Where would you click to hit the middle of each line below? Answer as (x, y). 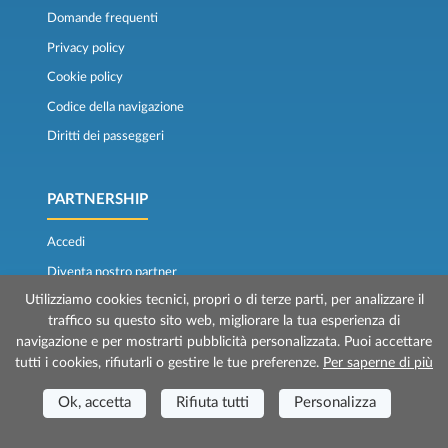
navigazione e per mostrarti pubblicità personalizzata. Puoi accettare (224, 341)
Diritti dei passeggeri (105, 136)
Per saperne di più (378, 362)
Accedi (65, 242)
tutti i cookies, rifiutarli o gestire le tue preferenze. (169, 362)
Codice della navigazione (115, 106)
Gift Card (72, 360)
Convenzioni (81, 301)
